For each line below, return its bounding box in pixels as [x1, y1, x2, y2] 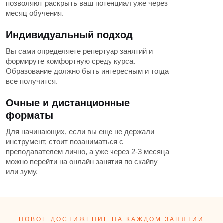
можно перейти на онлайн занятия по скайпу [6, 157, 158, 166]
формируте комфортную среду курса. [6, 56, 135, 65]
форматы [6, 110, 53, 121]
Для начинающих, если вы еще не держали [6, 127, 154, 136]
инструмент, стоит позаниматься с [6, 137, 123, 146]
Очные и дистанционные [6, 97, 130, 108]
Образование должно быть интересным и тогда [6, 66, 169, 75]
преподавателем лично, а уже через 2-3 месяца [6, 147, 169, 156]
